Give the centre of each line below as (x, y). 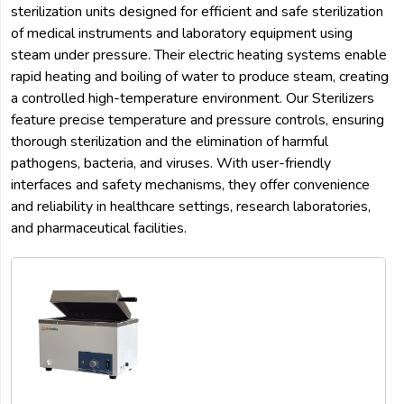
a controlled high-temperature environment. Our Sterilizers (193, 99)
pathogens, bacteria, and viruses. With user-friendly (171, 164)
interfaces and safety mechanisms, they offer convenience (190, 185)
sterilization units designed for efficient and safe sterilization (197, 12)
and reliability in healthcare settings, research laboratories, (191, 207)
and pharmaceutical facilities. (99, 229)
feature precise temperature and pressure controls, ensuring (197, 120)
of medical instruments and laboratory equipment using (182, 34)
